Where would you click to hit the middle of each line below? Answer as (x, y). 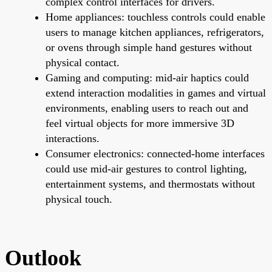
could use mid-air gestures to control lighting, (146, 168)
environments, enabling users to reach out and (147, 108)
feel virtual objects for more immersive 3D (140, 123)
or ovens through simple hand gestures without (149, 47)
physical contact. (83, 62)
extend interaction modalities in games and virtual (156, 93)
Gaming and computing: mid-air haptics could (147, 77)
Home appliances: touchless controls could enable (155, 17)
